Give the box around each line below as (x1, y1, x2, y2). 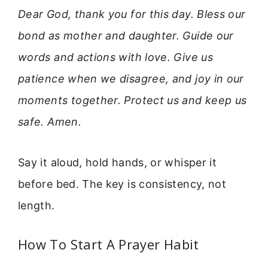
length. (18, 199, 55, 212)
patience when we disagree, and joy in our (18, 72, 244, 85)
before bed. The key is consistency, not (18, 178, 227, 191)
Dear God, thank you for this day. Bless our (18, 7, 246, 20)
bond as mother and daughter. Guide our (18, 29, 234, 42)
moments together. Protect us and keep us (18, 93, 247, 106)
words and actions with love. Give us (18, 50, 213, 63)
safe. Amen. (18, 115, 81, 128)
